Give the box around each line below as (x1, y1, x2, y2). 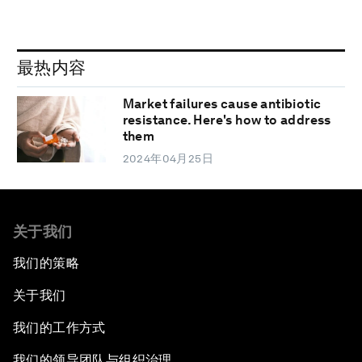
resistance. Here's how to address (122, 112, 331, 128)
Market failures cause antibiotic (122, 96, 322, 112)
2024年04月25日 (122, 152, 214, 166)
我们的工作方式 (13, 320, 106, 336)
